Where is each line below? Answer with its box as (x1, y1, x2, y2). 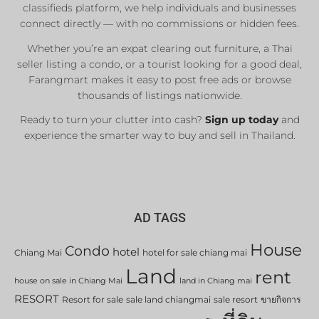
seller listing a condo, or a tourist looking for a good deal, (17, 57, 302, 70)
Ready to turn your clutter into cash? (19, 113, 205, 127)
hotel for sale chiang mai (142, 247, 247, 258)
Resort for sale (62, 294, 123, 305)
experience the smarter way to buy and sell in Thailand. (23, 129, 296, 142)
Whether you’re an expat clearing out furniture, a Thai (26, 41, 293, 55)
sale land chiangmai (126, 294, 211, 305)
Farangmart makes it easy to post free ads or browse (28, 73, 291, 86)
